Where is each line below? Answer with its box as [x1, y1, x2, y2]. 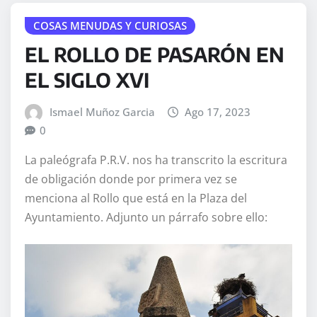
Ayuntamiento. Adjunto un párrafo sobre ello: [25, 209, 267, 226]
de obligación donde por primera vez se [25, 171, 237, 188]
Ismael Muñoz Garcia [49, 104, 155, 119]
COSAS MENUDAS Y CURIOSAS [33, 18, 187, 33]
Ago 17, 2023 [185, 104, 251, 119]
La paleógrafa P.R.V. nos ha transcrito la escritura [25, 152, 287, 168]
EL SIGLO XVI [25, 67, 149, 92]
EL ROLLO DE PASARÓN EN [25, 41, 284, 67]
